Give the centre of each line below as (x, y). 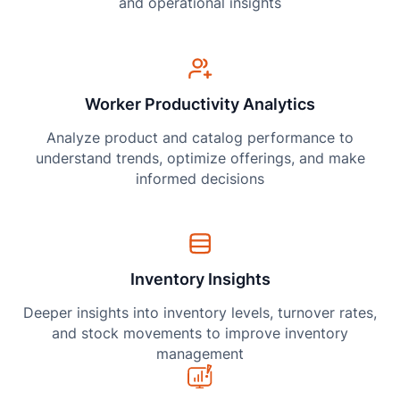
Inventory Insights (200, 279)
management (200, 354)
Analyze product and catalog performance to (200, 137)
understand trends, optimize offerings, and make (200, 158)
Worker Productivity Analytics (200, 104)
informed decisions (200, 179)
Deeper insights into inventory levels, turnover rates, (200, 312)
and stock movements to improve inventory (200, 333)
